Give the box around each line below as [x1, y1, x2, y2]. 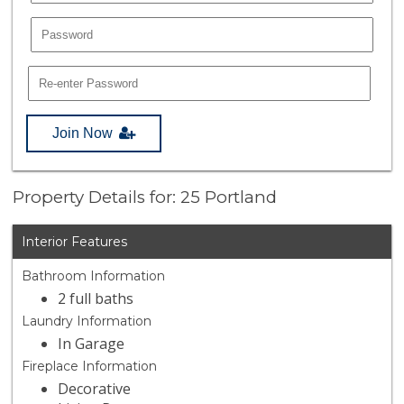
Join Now [52, 124, 114, 141]
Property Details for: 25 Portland [13, 187, 278, 208]
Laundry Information [22, 313, 152, 330]
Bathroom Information [22, 268, 166, 285]
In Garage [58, 334, 125, 354]
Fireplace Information [22, 358, 158, 375]
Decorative [58, 379, 132, 399]
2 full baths [58, 289, 134, 309]
